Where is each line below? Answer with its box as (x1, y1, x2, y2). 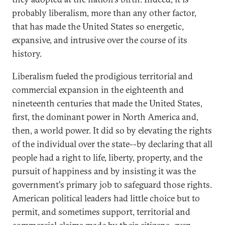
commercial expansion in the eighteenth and (12, 84, 184, 95)
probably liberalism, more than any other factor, (12, 7, 196, 19)
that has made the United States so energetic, (12, 21, 184, 32)
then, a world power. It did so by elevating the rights (12, 125, 212, 136)
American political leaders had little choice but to (12, 192, 200, 204)
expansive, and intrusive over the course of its (12, 34, 187, 46)
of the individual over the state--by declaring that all (12, 138, 212, 150)
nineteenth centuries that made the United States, (12, 97, 202, 109)
